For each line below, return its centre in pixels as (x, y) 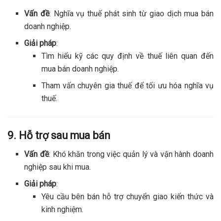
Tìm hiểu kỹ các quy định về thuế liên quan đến (127, 56)
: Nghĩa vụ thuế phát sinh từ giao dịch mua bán (131, 13)
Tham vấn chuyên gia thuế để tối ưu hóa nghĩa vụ (127, 85)
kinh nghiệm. (62, 210)
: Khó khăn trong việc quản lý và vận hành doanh (131, 154)
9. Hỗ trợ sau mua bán (59, 135)
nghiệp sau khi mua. (58, 167)
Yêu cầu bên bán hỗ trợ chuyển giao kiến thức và (127, 197)
